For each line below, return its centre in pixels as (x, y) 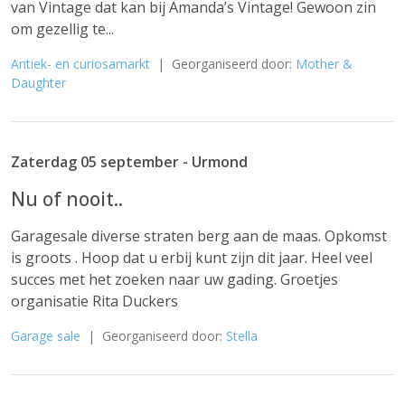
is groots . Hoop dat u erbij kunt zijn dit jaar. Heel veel (192, 258)
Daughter (38, 83)
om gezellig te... (62, 29)
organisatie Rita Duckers (94, 301)
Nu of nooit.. (67, 199)
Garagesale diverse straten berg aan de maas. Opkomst (199, 236)
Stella (242, 336)
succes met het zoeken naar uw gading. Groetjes (174, 279)
